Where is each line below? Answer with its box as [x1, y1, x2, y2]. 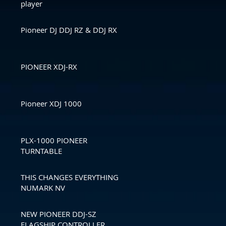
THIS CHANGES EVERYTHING [21, 172, 119, 182]
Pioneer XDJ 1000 [21, 98, 82, 108]
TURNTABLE [21, 145, 62, 156]
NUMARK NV [21, 182, 65, 193]
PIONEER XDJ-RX [21, 61, 77, 72]
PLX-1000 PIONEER [21, 135, 87, 145]
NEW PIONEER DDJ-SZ [21, 208, 96, 219]
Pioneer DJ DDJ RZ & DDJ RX [21, 24, 117, 35]
